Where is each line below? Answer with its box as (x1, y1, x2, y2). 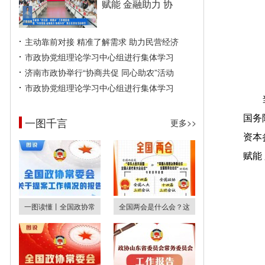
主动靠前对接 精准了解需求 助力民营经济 (25, 35, 179, 47)
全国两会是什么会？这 (119, 201, 190, 211)
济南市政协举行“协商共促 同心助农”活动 (25, 66, 174, 78)
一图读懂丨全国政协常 (24, 201, 95, 211)
